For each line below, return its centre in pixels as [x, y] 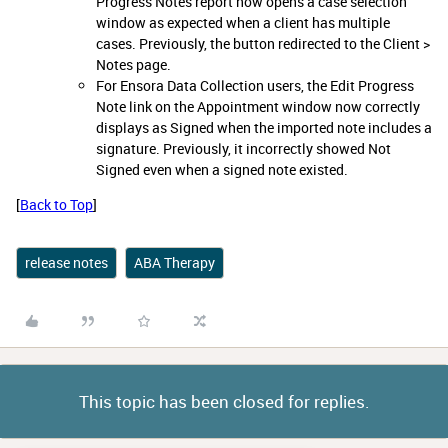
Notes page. [133, 64]
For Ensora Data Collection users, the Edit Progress [255, 85]
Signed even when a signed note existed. [222, 169]
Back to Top [56, 204]
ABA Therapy [174, 262]
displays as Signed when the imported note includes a [264, 127]
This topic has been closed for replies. [224, 401]
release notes [66, 262]
